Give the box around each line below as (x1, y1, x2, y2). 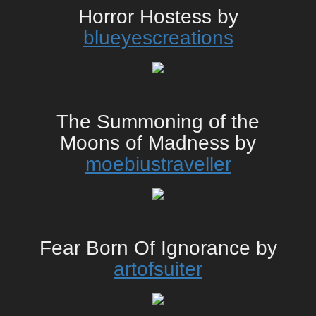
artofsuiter (114, 258, 202, 281)
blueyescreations (83, 27, 233, 49)
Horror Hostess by (78, 6, 238, 28)
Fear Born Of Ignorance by (39, 237, 277, 260)
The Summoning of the (56, 111, 260, 133)
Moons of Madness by (60, 132, 256, 154)
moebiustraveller (85, 153, 231, 176)
